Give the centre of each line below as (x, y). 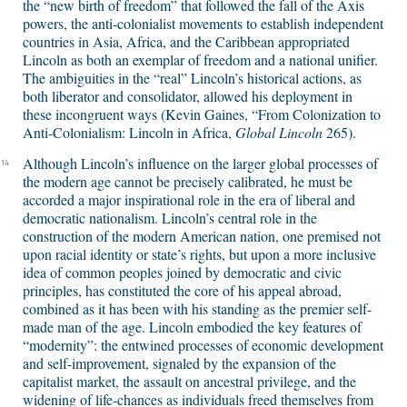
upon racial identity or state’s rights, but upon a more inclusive (199, 254)
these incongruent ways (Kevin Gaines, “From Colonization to (202, 114)
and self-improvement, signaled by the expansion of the (179, 363)
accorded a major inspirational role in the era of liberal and (189, 200)
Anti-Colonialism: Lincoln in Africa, (129, 133)
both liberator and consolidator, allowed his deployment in (188, 96)
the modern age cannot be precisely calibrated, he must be (188, 182)
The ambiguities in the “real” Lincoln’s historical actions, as (192, 78)
